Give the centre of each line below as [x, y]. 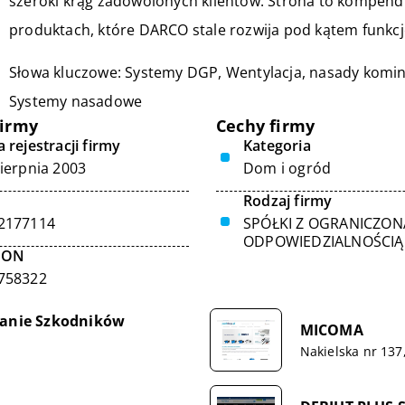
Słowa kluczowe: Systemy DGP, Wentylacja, [160, 72]
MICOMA [331, 330]
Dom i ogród [287, 168]
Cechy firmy [266, 126]
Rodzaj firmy [288, 201]
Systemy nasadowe [76, 101]
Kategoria [277, 146]
